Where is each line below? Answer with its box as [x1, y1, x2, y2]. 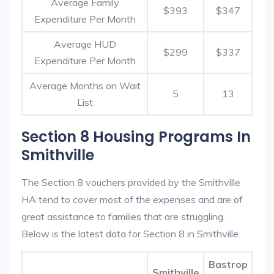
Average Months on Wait [29, 80, 141, 92]
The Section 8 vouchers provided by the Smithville [21, 176, 240, 188]
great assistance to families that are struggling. [21, 210, 225, 223]
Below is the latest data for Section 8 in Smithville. [21, 228, 240, 240]
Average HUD [53, 38, 116, 50]
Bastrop [208, 258, 248, 270]
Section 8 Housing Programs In [21, 127, 251, 147]
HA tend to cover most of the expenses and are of [21, 193, 243, 206]
